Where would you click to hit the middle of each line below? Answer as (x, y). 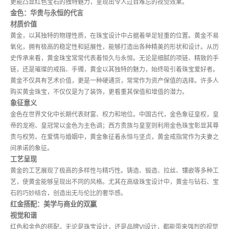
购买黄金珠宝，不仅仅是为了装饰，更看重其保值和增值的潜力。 (99, 92)
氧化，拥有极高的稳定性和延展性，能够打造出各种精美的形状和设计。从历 (114, 47)
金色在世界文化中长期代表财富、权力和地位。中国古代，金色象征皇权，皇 (114, 115)
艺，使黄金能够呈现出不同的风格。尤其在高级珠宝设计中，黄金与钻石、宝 (114, 182)
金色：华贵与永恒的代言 (47, 13)
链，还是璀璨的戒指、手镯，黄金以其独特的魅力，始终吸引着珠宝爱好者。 (114, 70)
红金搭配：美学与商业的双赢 (53, 204)
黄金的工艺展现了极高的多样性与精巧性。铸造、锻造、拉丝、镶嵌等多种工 (114, 171)
